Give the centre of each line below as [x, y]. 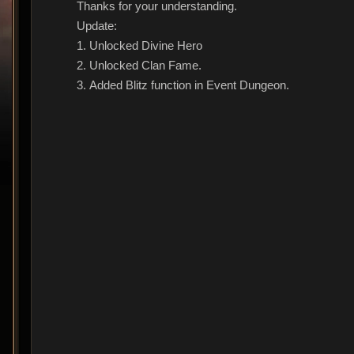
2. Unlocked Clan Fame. [139, 65]
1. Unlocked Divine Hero [139, 45]
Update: [97, 26]
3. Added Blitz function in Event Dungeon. [183, 85]
